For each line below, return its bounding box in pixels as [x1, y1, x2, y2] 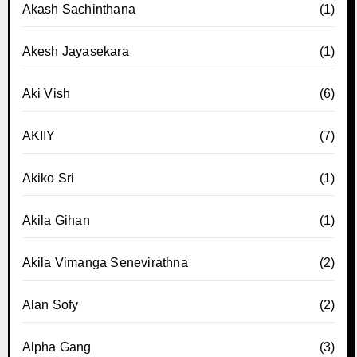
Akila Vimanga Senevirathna [22, 255, 188, 269]
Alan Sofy [22, 297, 79, 312]
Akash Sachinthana [22, 2, 135, 16]
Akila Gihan [22, 213, 90, 227]
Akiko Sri [22, 171, 75, 185]
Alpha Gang [22, 339, 92, 354]
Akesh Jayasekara [22, 44, 129, 58]
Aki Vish [22, 86, 71, 100]
